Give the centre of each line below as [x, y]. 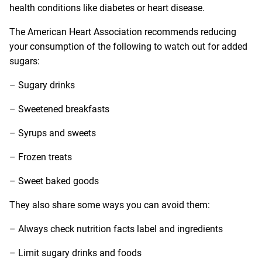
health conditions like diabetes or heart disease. [107, 8]
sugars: [25, 61]
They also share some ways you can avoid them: [110, 205]
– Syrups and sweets [53, 133]
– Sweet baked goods [54, 181]
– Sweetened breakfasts [59, 109]
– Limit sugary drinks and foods [75, 253]
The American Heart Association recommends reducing [123, 32]
